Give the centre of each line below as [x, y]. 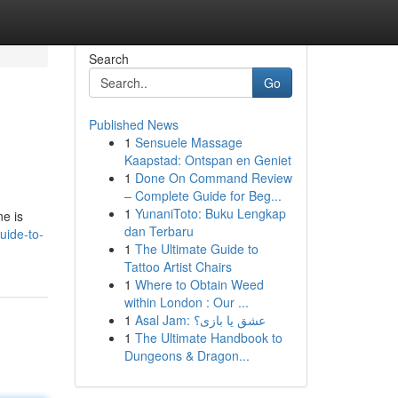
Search [108, 59]
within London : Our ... [186, 302]
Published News [133, 124]
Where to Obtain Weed [199, 284]
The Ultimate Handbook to [208, 338]
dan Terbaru [159, 231]
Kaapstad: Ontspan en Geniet [207, 160]
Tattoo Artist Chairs [178, 267]
